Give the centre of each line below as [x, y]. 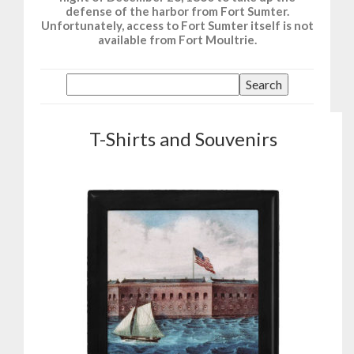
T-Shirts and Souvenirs [183, 139]
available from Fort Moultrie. [177, 40]
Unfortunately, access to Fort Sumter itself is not [177, 26]
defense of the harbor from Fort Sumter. [177, 11]
